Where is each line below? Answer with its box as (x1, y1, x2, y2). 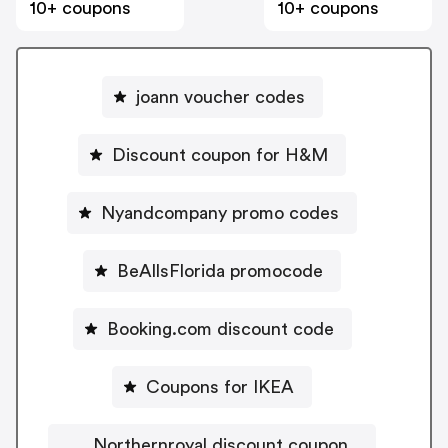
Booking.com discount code (106, 319, 334, 338)
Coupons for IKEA (146, 377, 294, 396)
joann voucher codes (135, 87, 305, 106)
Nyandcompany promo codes (101, 203, 339, 222)
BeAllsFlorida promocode (117, 261, 323, 280)
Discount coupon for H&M (112, 145, 328, 164)
